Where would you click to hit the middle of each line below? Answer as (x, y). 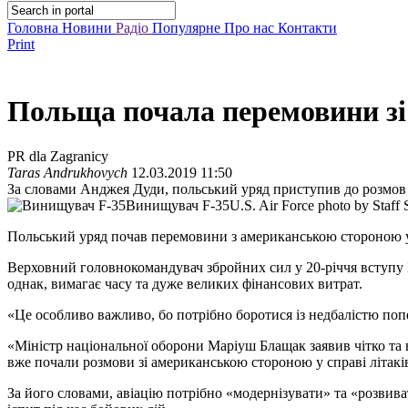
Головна (35, 28)
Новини (89, 28)
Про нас (251, 28)
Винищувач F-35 (178, 205)
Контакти (307, 28)
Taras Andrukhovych (67, 172)
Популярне (188, 28)
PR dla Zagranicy (58, 156)
